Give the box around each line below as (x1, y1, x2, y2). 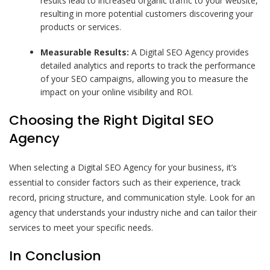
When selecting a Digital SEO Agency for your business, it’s (9, 161, 237, 173)
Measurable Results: (40, 46, 130, 58)
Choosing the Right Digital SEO (9, 110, 213, 130)
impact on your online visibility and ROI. (40, 86, 193, 98)
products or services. (40, 20, 122, 33)
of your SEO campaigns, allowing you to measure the (40, 72, 249, 84)
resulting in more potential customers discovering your (40, 7, 254, 19)
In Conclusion (9, 246, 101, 265)
